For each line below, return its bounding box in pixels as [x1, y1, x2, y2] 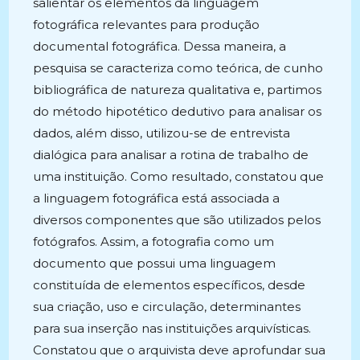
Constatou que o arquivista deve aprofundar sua [33, 342, 326, 358]
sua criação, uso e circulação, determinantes [33, 299, 301, 314]
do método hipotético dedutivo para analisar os [33, 104, 322, 119]
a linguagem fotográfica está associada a [33, 190, 280, 206]
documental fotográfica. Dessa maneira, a [33, 39, 287, 54]
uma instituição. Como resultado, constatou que [33, 169, 325, 184]
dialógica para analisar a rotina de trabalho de [33, 147, 309, 162]
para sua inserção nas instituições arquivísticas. [33, 321, 312, 336]
